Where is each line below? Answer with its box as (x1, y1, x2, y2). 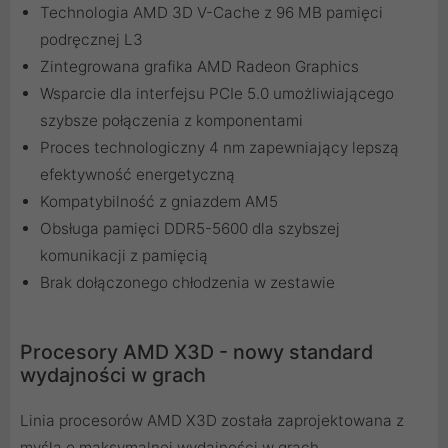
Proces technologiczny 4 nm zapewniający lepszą (40, 138, 399, 158)
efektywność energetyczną (40, 165, 235, 185)
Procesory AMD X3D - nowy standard (20, 340, 373, 365)
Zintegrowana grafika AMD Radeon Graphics (40, 57, 359, 77)
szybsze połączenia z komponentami (40, 111, 303, 131)
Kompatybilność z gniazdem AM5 (40, 192, 278, 212)
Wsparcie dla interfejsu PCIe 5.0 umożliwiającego (40, 84, 394, 104)
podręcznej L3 (40, 30, 143, 50)
